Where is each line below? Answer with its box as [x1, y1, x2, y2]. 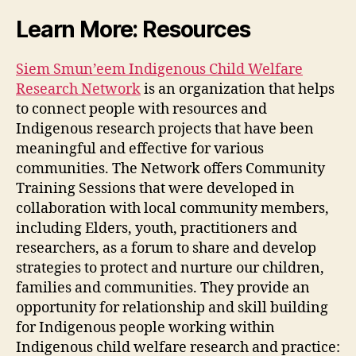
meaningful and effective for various [16, 140, 264, 159]
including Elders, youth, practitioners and [16, 219, 297, 238]
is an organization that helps [141, 80, 335, 99]
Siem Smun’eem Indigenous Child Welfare [16, 60, 303, 79]
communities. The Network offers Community [16, 160, 325, 179]
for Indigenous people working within [16, 319, 275, 338]
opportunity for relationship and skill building [16, 299, 328, 318]
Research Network [16, 80, 141, 99]
